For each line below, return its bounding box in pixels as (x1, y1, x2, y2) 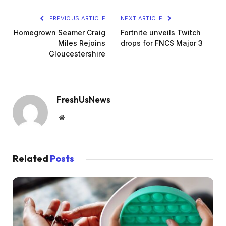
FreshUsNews (56, 94, 110, 105)
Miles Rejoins (58, 38, 105, 47)
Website (64, 113, 87, 121)
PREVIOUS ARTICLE (47, 14, 105, 22)
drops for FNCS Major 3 (121, 38, 203, 47)
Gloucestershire (49, 49, 105, 58)
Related (13, 152, 50, 164)
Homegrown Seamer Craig (14, 28, 105, 37)
